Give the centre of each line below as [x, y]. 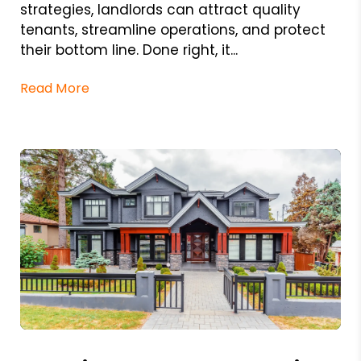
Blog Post [48, 338]
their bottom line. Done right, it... [129, 50]
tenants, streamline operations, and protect [172, 29]
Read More [55, 88]
